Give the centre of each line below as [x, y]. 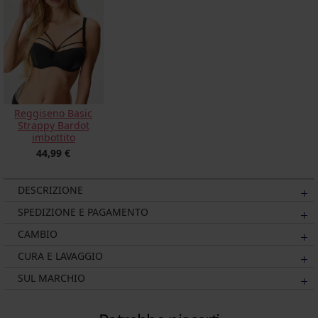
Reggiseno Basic [54, 113]
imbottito [53, 137]
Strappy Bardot [53, 125]
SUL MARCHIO [51, 278]
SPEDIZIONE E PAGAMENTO [83, 212]
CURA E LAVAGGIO [60, 256]
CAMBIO [38, 234]
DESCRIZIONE [50, 190]
